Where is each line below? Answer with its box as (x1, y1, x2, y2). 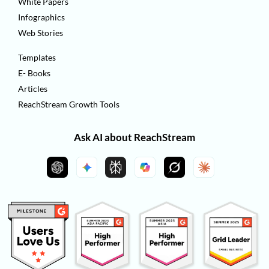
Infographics (18, 11, 65, 22)
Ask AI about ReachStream (74, 130, 195, 144)
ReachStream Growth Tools (18, 98, 119, 109)
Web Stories (18, 27, 63, 38)
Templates (18, 52, 56, 62)
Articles (18, 83, 47, 94)
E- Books (18, 67, 50, 78)
